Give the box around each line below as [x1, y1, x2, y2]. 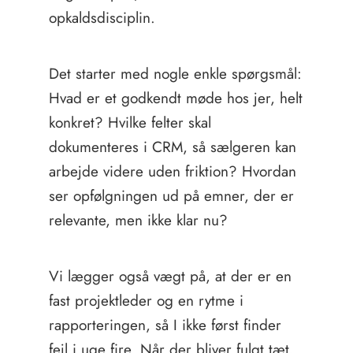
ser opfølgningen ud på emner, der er [48, 185, 294, 206]
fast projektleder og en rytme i [48, 290, 243, 311]
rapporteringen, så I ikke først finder [48, 314, 281, 336]
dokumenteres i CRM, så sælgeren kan [48, 136, 296, 158]
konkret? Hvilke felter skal [48, 112, 211, 133]
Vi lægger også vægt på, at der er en [48, 266, 292, 287]
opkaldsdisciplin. [48, 7, 155, 28]
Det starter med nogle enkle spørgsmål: [48, 63, 302, 84]
